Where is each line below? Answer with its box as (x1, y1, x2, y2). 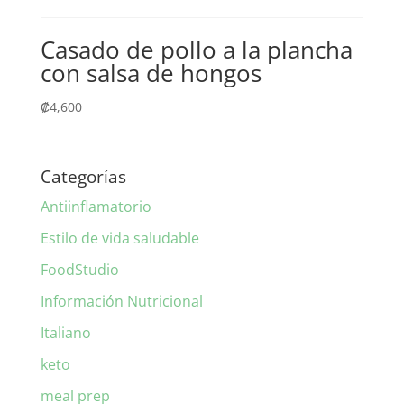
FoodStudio (40, 260, 119, 280)
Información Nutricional (40, 291, 203, 312)
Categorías (40, 165, 126, 189)
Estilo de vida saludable (40, 228, 199, 249)
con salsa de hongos (40, 56, 262, 89)
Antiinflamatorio (40, 197, 151, 217)
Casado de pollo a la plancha (40, 32, 353, 66)
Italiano (40, 323, 91, 344)
